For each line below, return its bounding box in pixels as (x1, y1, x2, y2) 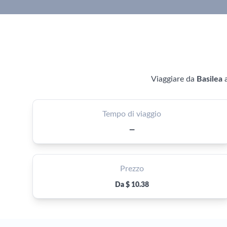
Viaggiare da (150, 75, 197, 83)
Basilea (196, 75, 222, 83)
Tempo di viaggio (102, 110, 161, 118)
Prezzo (120, 165, 144, 173)
